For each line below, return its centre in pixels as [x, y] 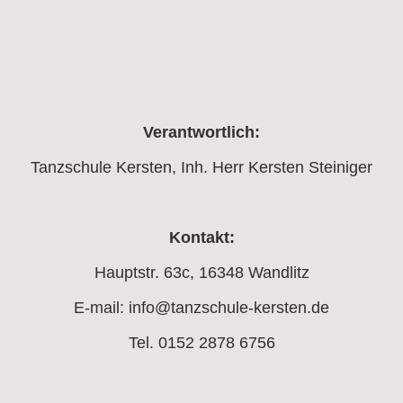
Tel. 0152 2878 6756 [201, 342]
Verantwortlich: [201, 132]
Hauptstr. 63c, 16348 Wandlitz [201, 272]
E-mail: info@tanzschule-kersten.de [201, 307]
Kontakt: [201, 237]
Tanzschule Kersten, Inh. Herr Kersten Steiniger [201, 167]
